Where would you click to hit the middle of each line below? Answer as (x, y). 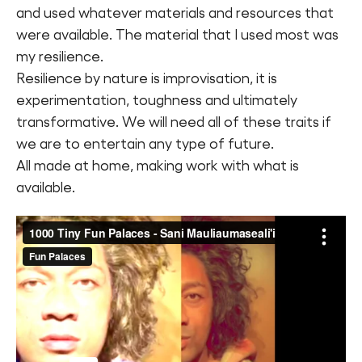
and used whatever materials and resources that (175, 13)
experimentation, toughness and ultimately (157, 100)
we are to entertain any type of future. (145, 143)
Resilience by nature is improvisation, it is (147, 78)
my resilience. (61, 56)
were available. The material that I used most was (177, 34)
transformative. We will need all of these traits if (174, 122)
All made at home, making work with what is (158, 165)
